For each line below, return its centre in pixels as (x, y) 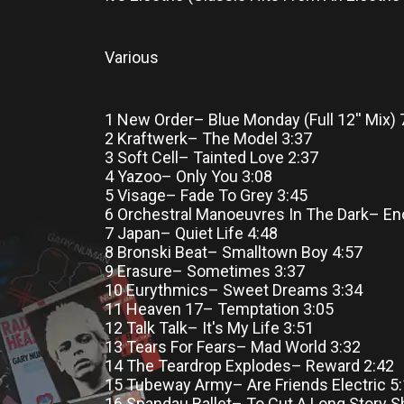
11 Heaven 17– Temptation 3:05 (219, 309)
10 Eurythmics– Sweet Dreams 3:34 (234, 290)
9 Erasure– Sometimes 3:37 (205, 271)
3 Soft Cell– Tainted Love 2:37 (211, 157)
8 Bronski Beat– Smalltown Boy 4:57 (234, 252)
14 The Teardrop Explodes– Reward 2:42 (249, 366)
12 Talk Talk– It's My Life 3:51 (209, 328)
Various (132, 57)
